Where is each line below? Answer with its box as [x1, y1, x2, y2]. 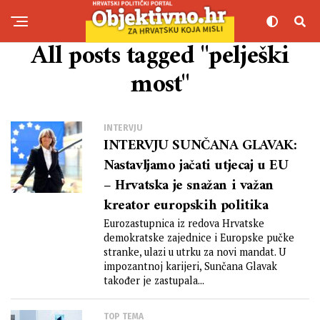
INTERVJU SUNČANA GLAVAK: [104, 134, 297, 159]
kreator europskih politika [104, 194, 269, 219]
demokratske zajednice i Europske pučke [104, 231, 294, 244]
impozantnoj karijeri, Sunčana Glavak [104, 259, 277, 273]
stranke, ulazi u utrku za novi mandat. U [104, 245, 286, 259]
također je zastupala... [104, 274, 204, 287]
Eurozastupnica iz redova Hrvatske [104, 216, 264, 230]
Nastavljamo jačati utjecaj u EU [104, 154, 289, 179]
